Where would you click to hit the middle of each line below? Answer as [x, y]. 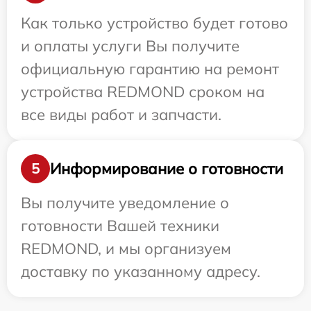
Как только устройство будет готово [154, 23]
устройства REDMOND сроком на [143, 92]
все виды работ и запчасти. [121, 115]
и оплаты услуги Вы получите [130, 46]
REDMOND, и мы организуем [126, 249]
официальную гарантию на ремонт [150, 69]
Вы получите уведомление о [125, 203]
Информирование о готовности [167, 168]
